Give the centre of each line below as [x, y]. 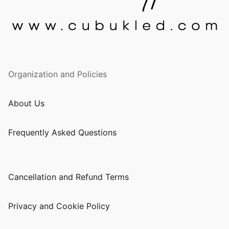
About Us [26, 103]
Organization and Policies [58, 74]
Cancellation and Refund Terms [68, 177]
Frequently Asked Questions [62, 132]
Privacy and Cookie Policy [59, 206]
